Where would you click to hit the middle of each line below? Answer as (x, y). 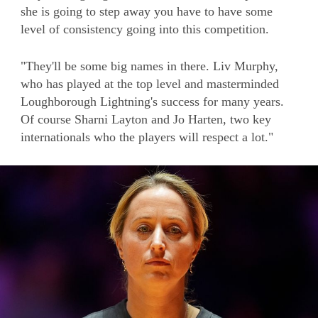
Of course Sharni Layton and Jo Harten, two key (146, 119)
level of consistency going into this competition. (145, 29)
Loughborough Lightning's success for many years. (152, 101)
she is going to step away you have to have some (147, 11)
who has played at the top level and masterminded (150, 83)
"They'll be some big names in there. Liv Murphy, (149, 66)
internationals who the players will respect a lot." (147, 137)
